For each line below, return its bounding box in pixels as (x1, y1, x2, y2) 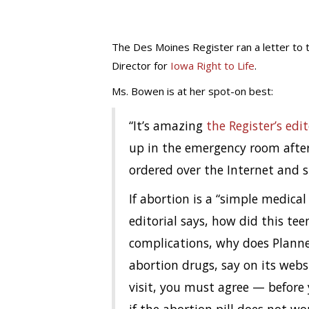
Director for (112, 59, 170, 72)
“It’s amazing (129, 117, 206, 134)
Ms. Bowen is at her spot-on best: (112, 84, 273, 98)
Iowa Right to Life (170, 59, 255, 72)
